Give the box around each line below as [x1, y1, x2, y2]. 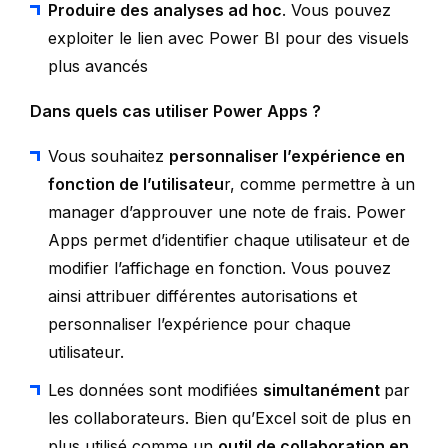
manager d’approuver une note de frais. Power [48, 201, 406, 222]
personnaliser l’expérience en [169, 145, 405, 166]
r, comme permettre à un [224, 173, 415, 194]
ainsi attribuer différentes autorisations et [48, 285, 357, 306]
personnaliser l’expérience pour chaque [48, 313, 351, 334]
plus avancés [48, 55, 148, 76]
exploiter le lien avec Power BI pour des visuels [48, 27, 409, 48]
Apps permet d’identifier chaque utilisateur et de [48, 229, 410, 250]
